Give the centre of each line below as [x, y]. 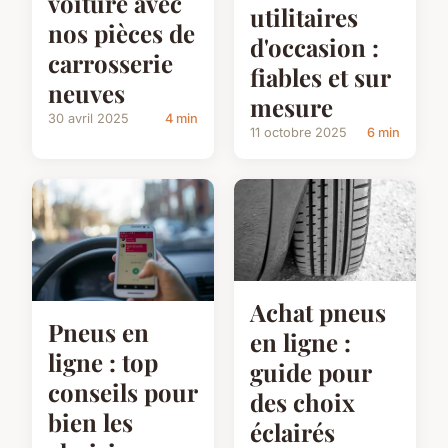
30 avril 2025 [88, 118]
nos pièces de [121, 32]
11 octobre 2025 [298, 133]
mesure [291, 107]
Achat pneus [318, 312]
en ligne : [300, 342]
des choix [302, 402]
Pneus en [98, 331]
